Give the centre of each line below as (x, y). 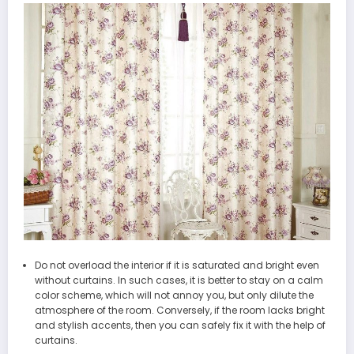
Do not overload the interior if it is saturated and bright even (177, 265)
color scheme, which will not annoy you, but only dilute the (174, 296)
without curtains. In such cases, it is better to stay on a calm (179, 281)
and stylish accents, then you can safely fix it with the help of (180, 326)
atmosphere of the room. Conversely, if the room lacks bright (179, 311)
